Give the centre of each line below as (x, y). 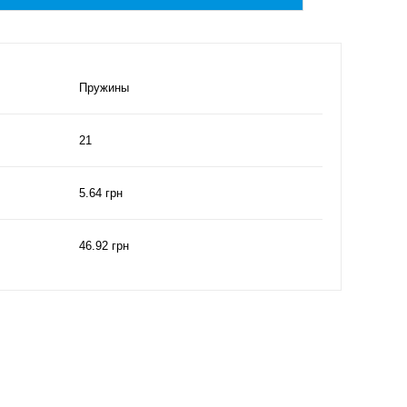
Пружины (104, 87)
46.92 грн (104, 245)
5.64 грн (101, 193)
